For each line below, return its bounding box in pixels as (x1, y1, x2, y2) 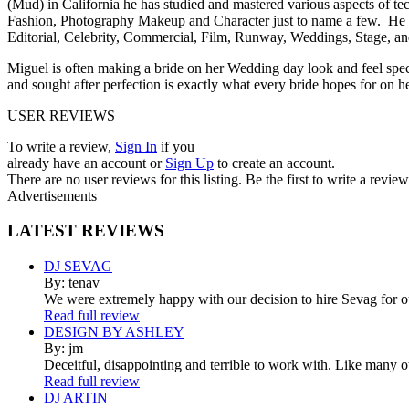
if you (161, 138, 194, 154)
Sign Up (165, 154, 214, 171)
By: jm (44, 341, 83, 357)
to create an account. (217, 154, 335, 171)
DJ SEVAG (44, 258, 112, 275)
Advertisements (7, 187, 97, 204)
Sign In (115, 138, 157, 154)
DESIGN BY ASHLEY (44, 324, 184, 341)
